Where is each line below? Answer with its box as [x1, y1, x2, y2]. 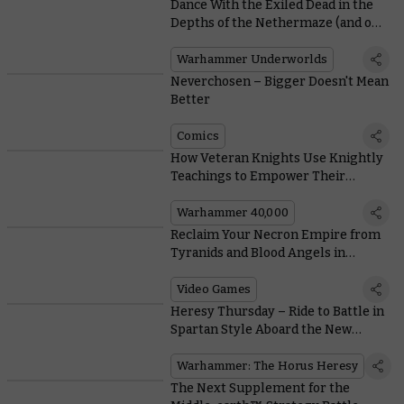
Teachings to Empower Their [170, 169, 345, 185]
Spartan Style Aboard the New [170, 322, 352, 338]
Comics [176, 129, 219, 143]
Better [170, 92, 210, 108]
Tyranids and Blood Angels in [170, 245, 345, 262]
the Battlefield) [170, 33, 262, 50]
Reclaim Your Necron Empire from [170, 227, 381, 243]
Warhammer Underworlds [176, 52, 327, 67]
